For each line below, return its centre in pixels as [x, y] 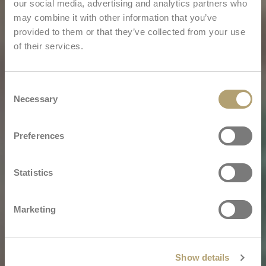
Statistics [33, 172]
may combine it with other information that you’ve [115, 17]
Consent [21, 87]
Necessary [36, 99]
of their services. [48, 46]
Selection [22, 101]
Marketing [35, 209]
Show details [202, 257]
